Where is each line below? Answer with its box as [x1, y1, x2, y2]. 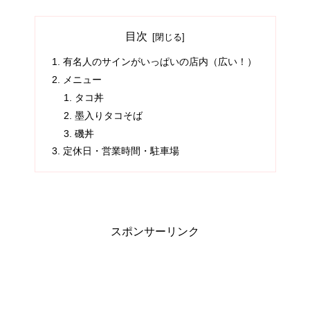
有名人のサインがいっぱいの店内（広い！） [62, 56, 257, 68]
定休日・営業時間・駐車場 [62, 145, 179, 157]
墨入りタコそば [75, 109, 143, 121]
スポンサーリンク [111, 226, 199, 238]
